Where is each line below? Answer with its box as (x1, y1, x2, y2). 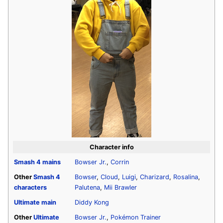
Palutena (75, 183, 100, 191)
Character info (89, 143, 134, 151)
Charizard (140, 173, 169, 181)
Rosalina (173, 173, 198, 181)
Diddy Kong (75, 198, 109, 206)
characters (14, 183, 47, 191)
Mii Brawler (104, 183, 137, 191)
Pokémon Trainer (111, 213, 161, 221)
